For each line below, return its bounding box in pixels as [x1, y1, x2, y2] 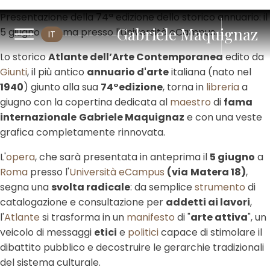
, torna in [163, 80, 206, 94]
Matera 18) [190, 165, 246, 179]
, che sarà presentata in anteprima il [35, 150, 210, 164]
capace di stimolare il [159, 225, 262, 239]
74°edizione [101, 80, 163, 94]
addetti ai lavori [166, 195, 250, 209]
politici [128, 225, 159, 239]
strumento [195, 180, 245, 194]
